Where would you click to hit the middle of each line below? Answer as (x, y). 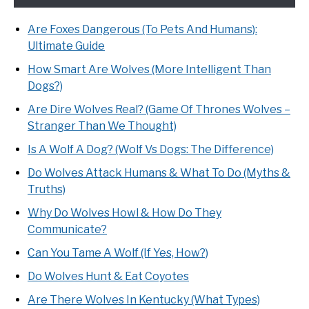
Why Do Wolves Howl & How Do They (124, 212)
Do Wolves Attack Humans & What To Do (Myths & (159, 172)
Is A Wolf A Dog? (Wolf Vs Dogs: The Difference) (151, 149)
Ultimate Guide (66, 46)
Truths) (47, 189)
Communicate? (67, 229)
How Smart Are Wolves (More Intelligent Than (149, 69)
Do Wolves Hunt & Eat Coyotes (108, 276)
